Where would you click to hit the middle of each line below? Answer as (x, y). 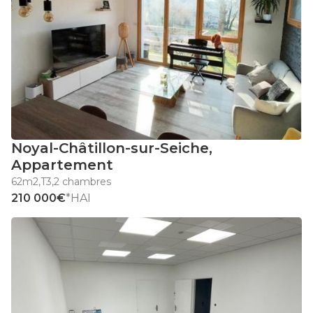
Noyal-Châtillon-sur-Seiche (110, 148)
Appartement (62, 165)
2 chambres (82, 182)
